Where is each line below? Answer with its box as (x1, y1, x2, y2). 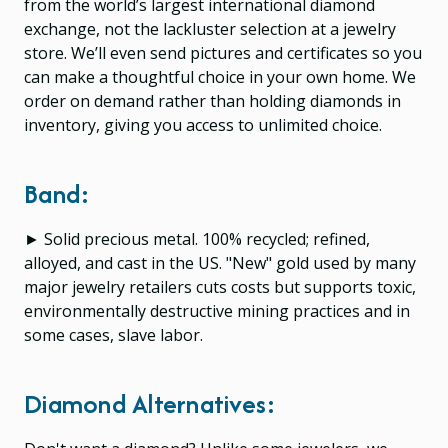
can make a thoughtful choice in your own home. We (24, 65, 416, 88)
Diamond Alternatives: (24, 384, 277, 422)
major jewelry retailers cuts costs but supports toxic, (24, 275, 416, 298)
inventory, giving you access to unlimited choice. (24, 113, 382, 136)
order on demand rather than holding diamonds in (24, 89, 401, 112)
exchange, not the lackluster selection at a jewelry (24, 17, 396, 40)
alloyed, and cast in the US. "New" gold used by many (24, 251, 416, 274)
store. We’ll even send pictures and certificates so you (24, 41, 422, 64)
